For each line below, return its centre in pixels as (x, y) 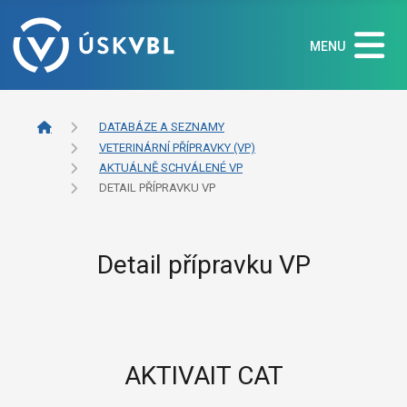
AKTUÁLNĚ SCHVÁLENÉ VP (171, 168)
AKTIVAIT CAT (203, 375)
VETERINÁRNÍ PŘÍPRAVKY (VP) (177, 148)
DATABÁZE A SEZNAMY (162, 127)
